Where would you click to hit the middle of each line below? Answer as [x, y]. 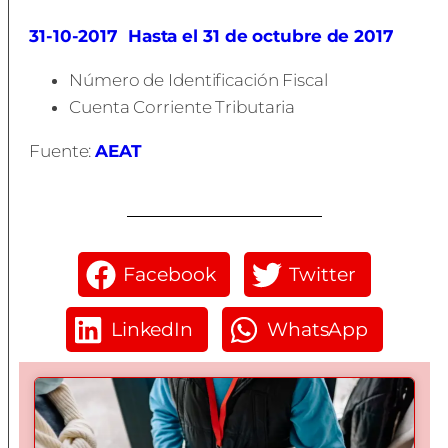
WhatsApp [317, 329]
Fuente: [62, 151]
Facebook [169, 274]
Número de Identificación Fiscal [198, 80]
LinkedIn [152, 329]
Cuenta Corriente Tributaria [182, 107]
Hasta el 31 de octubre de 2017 [260, 36]
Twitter [322, 274]
